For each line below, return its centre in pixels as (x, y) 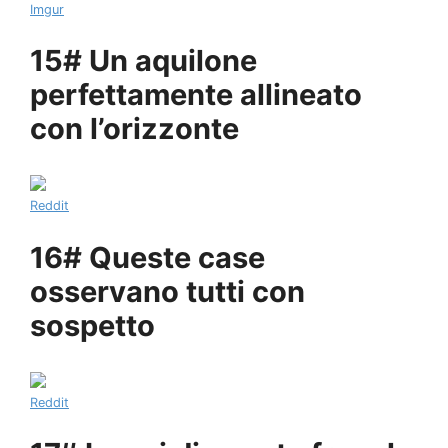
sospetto (92, 325)
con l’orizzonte (134, 129)
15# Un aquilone (143, 61)
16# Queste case (147, 257)
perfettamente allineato (196, 95)
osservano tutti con (167, 291)
